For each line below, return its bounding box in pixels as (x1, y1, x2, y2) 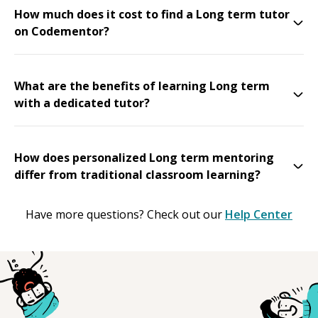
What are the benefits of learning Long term (14, 77, 270, 94)
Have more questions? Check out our (26, 206, 222, 222)
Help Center (225, 206, 292, 222)
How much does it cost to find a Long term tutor (14, 6, 290, 22)
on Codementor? (14, 23, 109, 39)
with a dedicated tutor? (14, 94, 150, 111)
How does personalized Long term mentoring (14, 149, 274, 165)
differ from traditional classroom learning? (14, 166, 261, 182)
